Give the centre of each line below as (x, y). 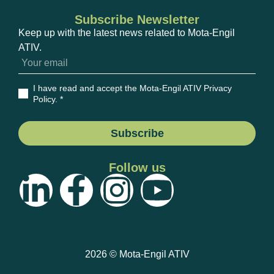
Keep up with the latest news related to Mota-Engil (127, 33)
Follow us (137, 168)
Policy (44, 99)
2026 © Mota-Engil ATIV (137, 254)
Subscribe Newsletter (137, 20)
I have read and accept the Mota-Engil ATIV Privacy (132, 88)
